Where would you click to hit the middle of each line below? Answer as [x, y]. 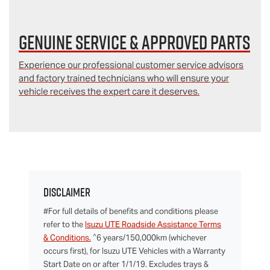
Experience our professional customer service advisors [131, 65]
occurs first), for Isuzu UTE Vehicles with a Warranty [134, 251]
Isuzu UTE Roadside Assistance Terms [153, 225]
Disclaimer [67, 193]
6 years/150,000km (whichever [152, 238]
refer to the [63, 225]
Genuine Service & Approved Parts [134, 42]
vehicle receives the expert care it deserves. [109, 92]
